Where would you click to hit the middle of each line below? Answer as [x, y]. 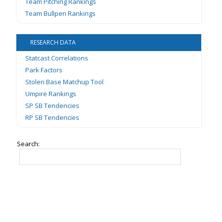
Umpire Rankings [51, 94]
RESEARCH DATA [53, 43]
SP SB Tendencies [53, 106]
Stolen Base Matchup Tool [65, 82]
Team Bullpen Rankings [61, 14]
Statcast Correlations [57, 58]
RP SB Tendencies [53, 118]
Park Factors [44, 70]
